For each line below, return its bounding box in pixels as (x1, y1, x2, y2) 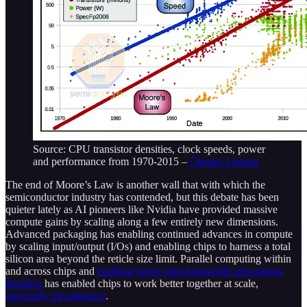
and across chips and (5, 265, 97, 278)
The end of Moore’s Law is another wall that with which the (5, 179, 265, 191)
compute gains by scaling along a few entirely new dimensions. (5, 216, 278, 228)
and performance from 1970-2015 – (33, 156, 190, 168)
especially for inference (5, 290, 106, 302)
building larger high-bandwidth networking (97, 265, 284, 278)
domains (5, 278, 42, 290)
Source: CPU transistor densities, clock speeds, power (33, 143, 265, 156)
